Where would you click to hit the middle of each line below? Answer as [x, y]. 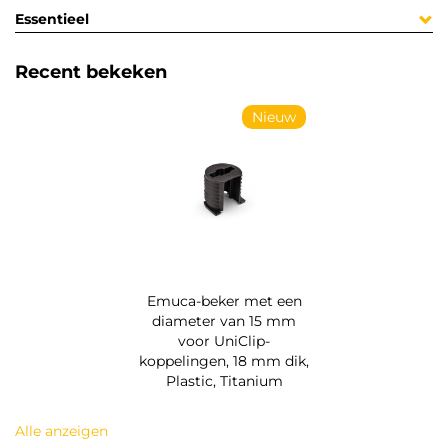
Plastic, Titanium [224, 381]
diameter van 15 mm [224, 321]
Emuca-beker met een [224, 301]
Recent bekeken [91, 72]
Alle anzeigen [61, 431]
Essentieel [52, 19]
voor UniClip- [224, 341]
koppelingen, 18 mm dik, [224, 361]
